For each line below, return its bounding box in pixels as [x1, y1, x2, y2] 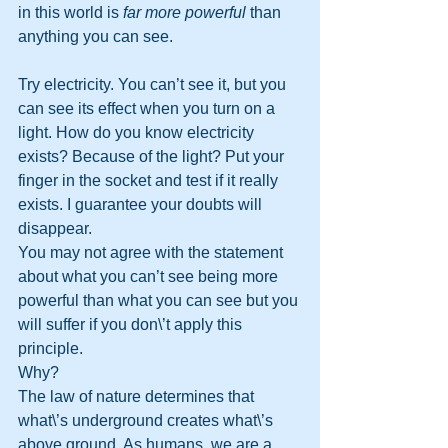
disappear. [18, 220, 96, 237]
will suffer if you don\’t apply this [18, 316, 246, 333]
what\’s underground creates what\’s [18, 412, 277, 429]
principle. [18, 340, 87, 357]
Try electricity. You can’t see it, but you [18, 76, 290, 93]
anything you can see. [18, 28, 177, 45]
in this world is [18, 4, 123, 21]
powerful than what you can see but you [18, 292, 302, 309]
